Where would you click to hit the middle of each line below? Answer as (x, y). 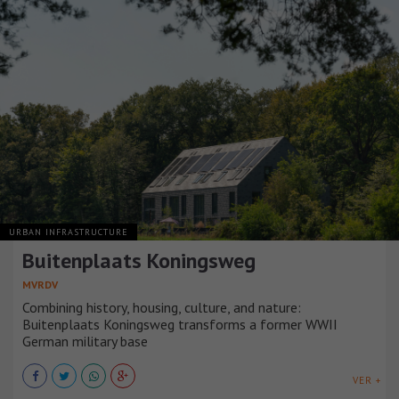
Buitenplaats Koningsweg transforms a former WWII (180, 325)
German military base (85, 342)
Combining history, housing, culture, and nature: (162, 308)
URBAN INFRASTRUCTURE (69, 232)
